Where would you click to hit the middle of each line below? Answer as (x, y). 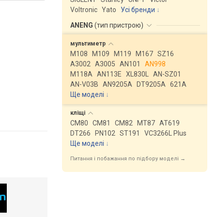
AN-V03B (84, 84)
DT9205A (151, 84)
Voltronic (84, 10)
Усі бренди (138, 10)
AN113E (109, 74)
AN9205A (117, 84)
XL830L (137, 74)
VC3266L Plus (165, 133)
